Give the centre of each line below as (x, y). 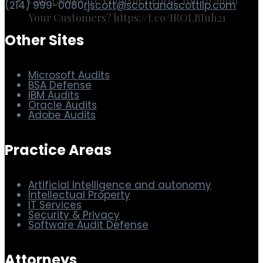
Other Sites (44, 40)
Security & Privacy (74, 215)
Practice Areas (58, 150)
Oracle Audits (63, 105)
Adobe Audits (62, 115)
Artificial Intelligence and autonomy (120, 185)
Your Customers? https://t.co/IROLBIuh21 (127, 17)
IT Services (55, 205)
